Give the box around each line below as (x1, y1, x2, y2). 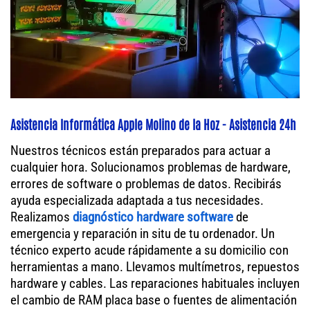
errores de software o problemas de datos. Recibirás (10, 176, 282, 192)
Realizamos (10, 209, 73, 226)
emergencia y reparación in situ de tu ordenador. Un (10, 226, 275, 242)
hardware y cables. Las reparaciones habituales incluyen (10, 275, 300, 292)
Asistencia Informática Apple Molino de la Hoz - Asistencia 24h (10, 116, 296, 133)
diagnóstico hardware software (73, 209, 233, 226)
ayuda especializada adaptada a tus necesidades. (10, 192, 264, 209)
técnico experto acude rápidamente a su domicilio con (10, 242, 289, 259)
